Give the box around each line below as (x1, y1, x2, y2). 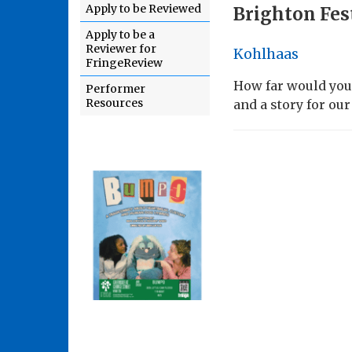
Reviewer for (86, 42, 156, 56)
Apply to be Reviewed (86, 2, 201, 16)
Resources (86, 96, 143, 110)
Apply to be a (86, 27, 155, 42)
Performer (86, 82, 145, 96)
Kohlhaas (233, 45, 299, 63)
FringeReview (86, 56, 163, 70)
